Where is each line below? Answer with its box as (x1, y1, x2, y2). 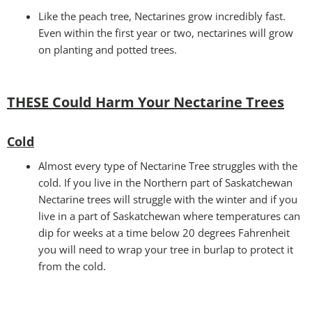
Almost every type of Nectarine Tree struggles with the (38, 158, 297, 173)
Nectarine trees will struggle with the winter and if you (38, 192, 297, 206)
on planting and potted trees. (38, 42, 177, 56)
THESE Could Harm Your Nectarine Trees (7, 92, 284, 111)
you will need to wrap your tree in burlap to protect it (38, 242, 293, 256)
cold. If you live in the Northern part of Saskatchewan (38, 175, 292, 189)
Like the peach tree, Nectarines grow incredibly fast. (38, 8, 286, 23)
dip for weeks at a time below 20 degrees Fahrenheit (38, 225, 290, 240)
